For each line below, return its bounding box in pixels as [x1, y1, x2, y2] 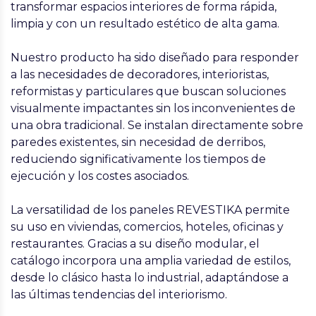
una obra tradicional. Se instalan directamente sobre [11, 119, 303, 132]
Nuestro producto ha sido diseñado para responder [11, 51, 299, 64]
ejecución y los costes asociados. [11, 169, 189, 183]
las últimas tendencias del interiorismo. [11, 288, 227, 301]
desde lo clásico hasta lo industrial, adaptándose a [11, 271, 288, 284]
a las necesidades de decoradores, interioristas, [11, 68, 269, 81]
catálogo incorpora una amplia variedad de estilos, [11, 254, 291, 267]
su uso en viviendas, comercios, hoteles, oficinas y [11, 220, 284, 233]
